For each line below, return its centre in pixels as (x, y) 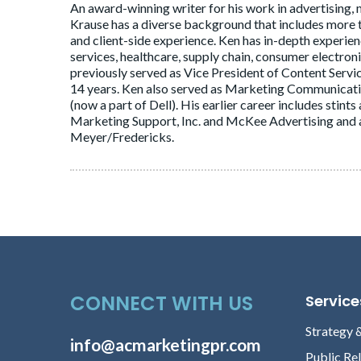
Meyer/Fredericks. (122, 137)
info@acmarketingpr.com (166, 345)
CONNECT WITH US (162, 304)
